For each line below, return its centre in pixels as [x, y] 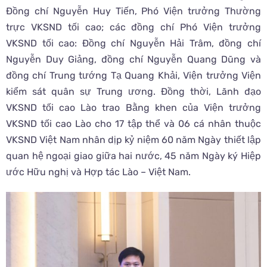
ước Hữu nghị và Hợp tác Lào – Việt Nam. [98, 172]
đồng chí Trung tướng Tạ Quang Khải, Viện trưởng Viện [133, 76]
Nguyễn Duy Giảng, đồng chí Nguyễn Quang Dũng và [133, 60]
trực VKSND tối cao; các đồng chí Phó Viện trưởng [133, 27]
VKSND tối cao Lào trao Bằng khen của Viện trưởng [133, 108]
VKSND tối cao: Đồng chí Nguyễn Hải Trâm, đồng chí [133, 44]
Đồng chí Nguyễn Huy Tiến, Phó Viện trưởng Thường [133, 11]
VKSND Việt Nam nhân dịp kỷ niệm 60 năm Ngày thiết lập [133, 140]
